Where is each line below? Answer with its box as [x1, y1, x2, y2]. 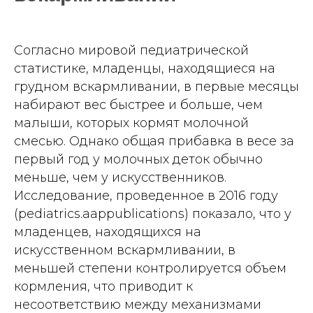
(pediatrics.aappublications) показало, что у [14, 206, 291, 222]
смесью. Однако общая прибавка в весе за [14, 133, 294, 150]
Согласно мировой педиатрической [14, 43, 249, 59]
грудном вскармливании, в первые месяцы [14, 79, 299, 95]
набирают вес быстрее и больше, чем [14, 97, 263, 113]
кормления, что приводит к [14, 279, 193, 295]
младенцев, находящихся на [14, 224, 201, 240]
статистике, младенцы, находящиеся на [14, 61, 275, 77]
